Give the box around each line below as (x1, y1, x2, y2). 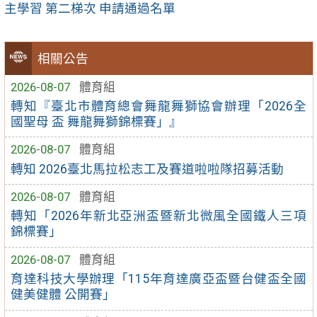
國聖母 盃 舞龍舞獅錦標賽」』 (11, 114, 183, 129)
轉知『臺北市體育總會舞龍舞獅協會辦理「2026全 (11, 98, 306, 113)
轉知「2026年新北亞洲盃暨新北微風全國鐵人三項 (11, 209, 306, 224)
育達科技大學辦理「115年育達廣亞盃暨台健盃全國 (11, 272, 306, 287)
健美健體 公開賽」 (11, 287, 116, 302)
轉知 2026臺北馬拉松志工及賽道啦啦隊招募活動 (11, 161, 284, 176)
